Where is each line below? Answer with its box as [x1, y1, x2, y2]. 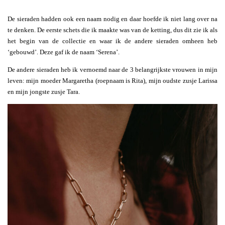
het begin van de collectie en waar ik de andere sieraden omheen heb [8, 37, 217, 45]
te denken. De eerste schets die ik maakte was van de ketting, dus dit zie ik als [8, 26, 217, 34]
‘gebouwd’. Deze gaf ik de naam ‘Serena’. [8, 48, 120, 56]
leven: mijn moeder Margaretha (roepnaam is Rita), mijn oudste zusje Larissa [8, 76, 217, 84]
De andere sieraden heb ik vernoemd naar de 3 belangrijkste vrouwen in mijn [8, 65, 217, 73]
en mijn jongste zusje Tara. [8, 87, 80, 95]
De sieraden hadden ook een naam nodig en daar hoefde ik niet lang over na [8, 15, 217, 23]
